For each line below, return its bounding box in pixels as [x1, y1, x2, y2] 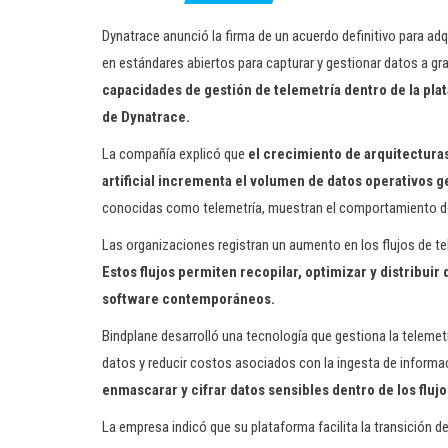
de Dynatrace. [102, 108, 190, 126]
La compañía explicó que [102, 145, 248, 163]
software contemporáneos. [102, 290, 275, 308]
